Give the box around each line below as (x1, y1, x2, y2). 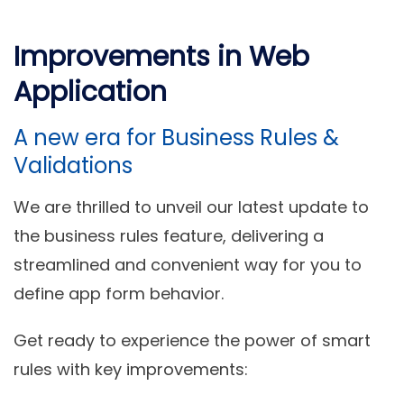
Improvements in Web (14, 38, 309, 77)
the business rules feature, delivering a (14, 225, 324, 248)
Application (14, 73, 167, 112)
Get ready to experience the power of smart (14, 329, 371, 353)
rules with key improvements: (14, 358, 248, 381)
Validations (14, 151, 133, 181)
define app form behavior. (14, 282, 224, 306)
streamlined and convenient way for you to (14, 253, 362, 277)
